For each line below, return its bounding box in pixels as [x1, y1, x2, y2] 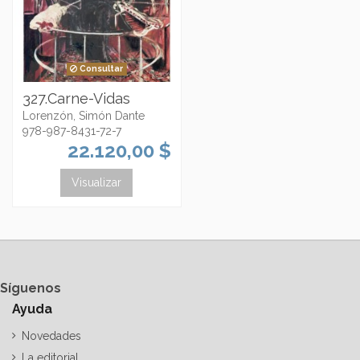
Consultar [77, 63, 124, 74]
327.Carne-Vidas [22, 90, 130, 108]
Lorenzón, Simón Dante [22, 109, 145, 123]
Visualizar [72, 175, 122, 189]
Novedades [22, 329, 81, 342]
